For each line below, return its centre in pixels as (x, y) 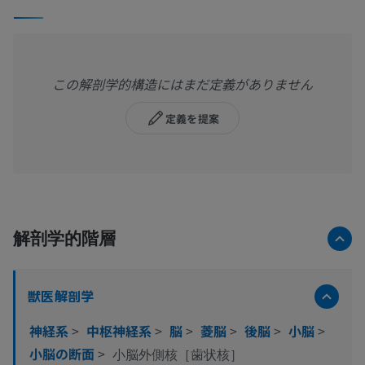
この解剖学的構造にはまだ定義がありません (182, 84)
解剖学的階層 (64, 238)
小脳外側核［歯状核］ (178, 355)
